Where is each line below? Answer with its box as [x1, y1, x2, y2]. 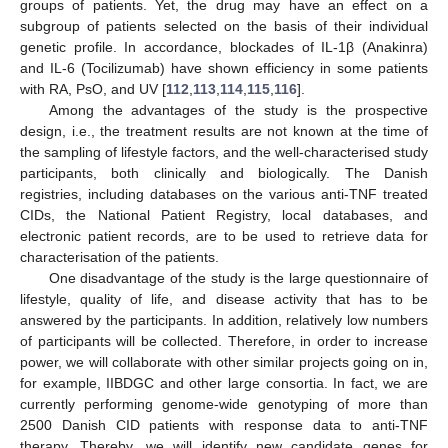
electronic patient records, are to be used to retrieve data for [20, 227, 428, 244]
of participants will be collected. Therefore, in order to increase [20, 332, 428, 349]
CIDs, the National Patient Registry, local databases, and [20, 206, 428, 223]
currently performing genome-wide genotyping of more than [20, 395, 428, 412]
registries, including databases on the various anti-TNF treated [20, 185, 428, 202]
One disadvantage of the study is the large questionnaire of [48, 269, 428, 286]
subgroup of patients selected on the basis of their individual [20, 17, 428, 34]
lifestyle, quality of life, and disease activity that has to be [20, 290, 428, 307]
